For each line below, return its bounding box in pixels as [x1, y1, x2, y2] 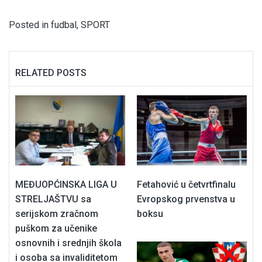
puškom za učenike [15, 222, 97, 234]
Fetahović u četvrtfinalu [137, 178, 236, 190]
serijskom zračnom [15, 208, 98, 219]
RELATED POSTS [15, 67, 87, 79]
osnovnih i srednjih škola [15, 237, 122, 249]
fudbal [51, 19, 77, 31]
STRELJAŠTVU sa [15, 193, 91, 205]
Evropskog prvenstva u [137, 193, 235, 205]
